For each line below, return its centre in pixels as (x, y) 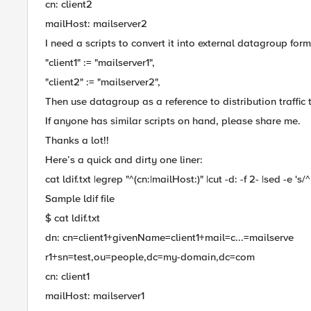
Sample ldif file (80, 199)
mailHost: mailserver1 (95, 296)
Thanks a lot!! (77, 140)
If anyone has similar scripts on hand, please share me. (173, 121)
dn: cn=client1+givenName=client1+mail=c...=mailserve (169, 237)
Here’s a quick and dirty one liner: (124, 160)
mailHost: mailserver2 (96, 24)
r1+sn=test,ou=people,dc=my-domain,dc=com (150, 257)
